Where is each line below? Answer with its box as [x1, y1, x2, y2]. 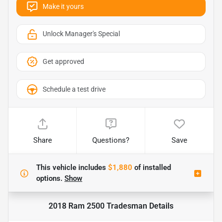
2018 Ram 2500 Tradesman [49, 201, 147, 211]
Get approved [43, 57, 84, 66]
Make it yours [43, 2, 84, 10]
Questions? [92, 136, 130, 145]
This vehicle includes [36, 163, 108, 172]
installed [141, 163, 171, 172]
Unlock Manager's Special [43, 30, 120, 38]
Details [147, 201, 173, 211]
